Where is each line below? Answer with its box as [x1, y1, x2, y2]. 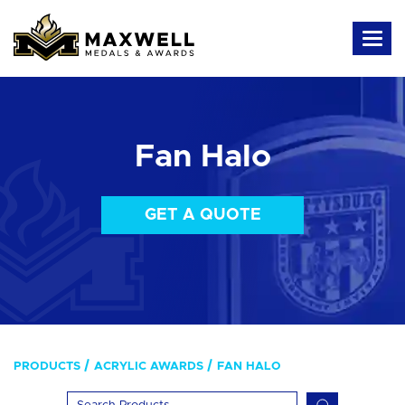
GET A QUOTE [144, 206, 261, 223]
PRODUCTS [14, 360, 80, 372]
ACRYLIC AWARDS [94, 360, 203, 372]
